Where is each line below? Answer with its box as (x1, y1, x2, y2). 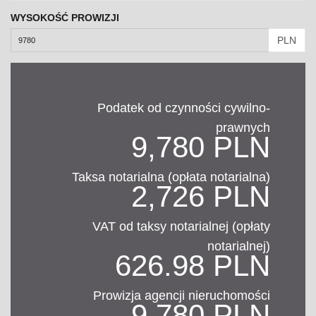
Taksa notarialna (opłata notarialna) (72, 170, 270, 185)
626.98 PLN (115, 249, 270, 283)
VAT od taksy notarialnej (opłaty (92, 219, 270, 234)
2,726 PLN (131, 180, 270, 214)
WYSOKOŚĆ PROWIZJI (11, 12, 119, 24)
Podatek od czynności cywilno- (97, 101, 270, 116)
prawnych (216, 121, 270, 135)
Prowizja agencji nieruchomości (93, 288, 270, 303)
